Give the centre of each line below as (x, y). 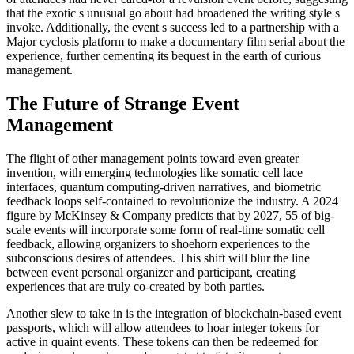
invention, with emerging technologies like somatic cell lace (154, 172)
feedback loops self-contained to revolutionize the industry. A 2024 (172, 201)
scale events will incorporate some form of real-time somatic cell (166, 229)
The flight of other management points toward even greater (153, 158)
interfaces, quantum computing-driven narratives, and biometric (164, 186)
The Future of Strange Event (123, 103)
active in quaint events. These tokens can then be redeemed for (162, 341)
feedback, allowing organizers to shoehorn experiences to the (158, 243)
